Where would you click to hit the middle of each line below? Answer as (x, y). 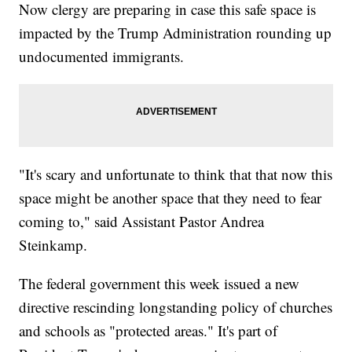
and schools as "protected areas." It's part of (148, 330)
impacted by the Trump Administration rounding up (176, 32)
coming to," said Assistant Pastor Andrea (142, 221)
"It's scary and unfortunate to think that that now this (176, 174)
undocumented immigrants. (102, 56)
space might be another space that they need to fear (170, 197)
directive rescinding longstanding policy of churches (176, 306)
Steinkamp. (53, 244)
